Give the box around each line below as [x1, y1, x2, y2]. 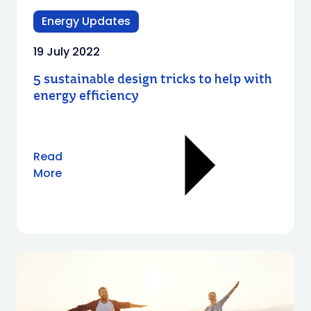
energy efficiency [33, 90, 139, 104]
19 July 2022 [33, 44, 100, 60]
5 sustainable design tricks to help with [33, 73, 272, 87]
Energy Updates [42, 13, 131, 30]
